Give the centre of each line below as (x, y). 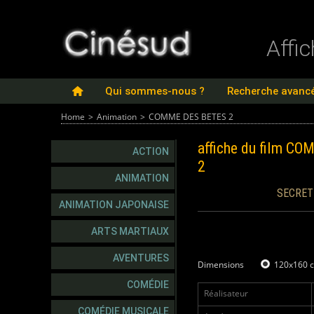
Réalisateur (226, 293)
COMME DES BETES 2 (191, 117)
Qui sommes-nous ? (155, 91)
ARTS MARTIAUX (130, 231)
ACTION (151, 151)
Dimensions (222, 264)
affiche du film (242, 148)
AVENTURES (141, 258)
